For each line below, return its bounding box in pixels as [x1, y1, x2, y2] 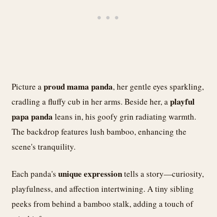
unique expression [58, 168, 122, 180]
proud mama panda [44, 80, 113, 93]
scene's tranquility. [12, 140, 76, 152]
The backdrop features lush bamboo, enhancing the [12, 125, 186, 137]
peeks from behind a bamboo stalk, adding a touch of [12, 198, 193, 210]
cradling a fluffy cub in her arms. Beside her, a [12, 95, 170, 107]
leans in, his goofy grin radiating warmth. [53, 110, 196, 122]
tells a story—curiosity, [122, 168, 204, 180]
